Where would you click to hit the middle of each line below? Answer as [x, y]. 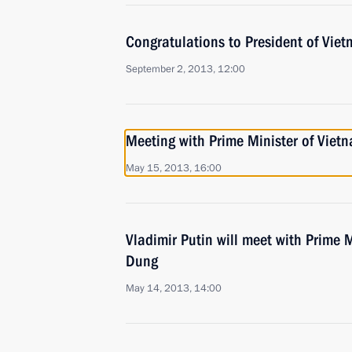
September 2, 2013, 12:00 [185, 69]
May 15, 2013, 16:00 [174, 168]
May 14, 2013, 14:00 [174, 288]
